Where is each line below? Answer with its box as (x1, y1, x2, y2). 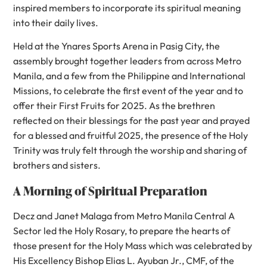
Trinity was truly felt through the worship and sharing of (13, 144, 247, 157)
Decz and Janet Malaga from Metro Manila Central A (13, 209, 235, 222)
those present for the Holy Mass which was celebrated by (13, 239, 253, 252)
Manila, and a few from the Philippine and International (13, 70, 246, 82)
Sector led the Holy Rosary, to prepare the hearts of (13, 224, 231, 237)
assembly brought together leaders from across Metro (13, 55, 242, 67)
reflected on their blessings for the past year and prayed (13, 114, 250, 127)
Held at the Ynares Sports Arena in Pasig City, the (13, 40, 221, 52)
